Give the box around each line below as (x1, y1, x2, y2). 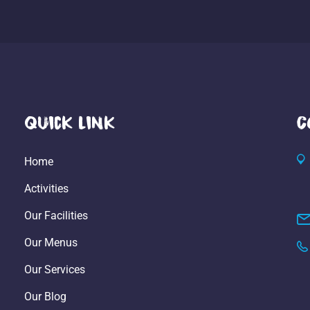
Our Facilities (24, 208, 89, 222)
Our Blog (24, 289, 67, 303)
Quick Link (24, 113, 116, 131)
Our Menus (24, 235, 78, 249)
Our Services (24, 262, 86, 276)
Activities (24, 181, 69, 195)
